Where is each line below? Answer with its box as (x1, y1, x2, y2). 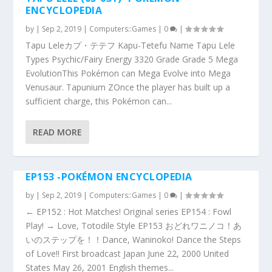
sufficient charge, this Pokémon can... (25, 95, 172, 107)
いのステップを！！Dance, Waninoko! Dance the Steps (25, 234, 242, 245)
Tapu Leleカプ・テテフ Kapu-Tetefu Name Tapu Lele (25, 39, 236, 51)
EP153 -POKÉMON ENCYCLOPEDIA (25, 170, 192, 183)
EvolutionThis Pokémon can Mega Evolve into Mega (25, 67, 231, 79)
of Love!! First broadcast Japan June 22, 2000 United (25, 248, 229, 259)
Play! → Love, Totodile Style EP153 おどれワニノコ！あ (25, 220, 242, 231)
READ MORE (33, 126, 83, 138)
